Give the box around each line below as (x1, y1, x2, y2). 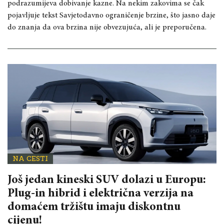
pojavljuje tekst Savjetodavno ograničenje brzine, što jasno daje (7, 11, 215, 19)
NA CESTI (12, 154, 48, 163)
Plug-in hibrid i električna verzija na (7, 187, 193, 200)
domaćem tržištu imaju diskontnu (7, 201, 180, 213)
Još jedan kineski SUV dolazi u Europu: (7, 174, 206, 186)
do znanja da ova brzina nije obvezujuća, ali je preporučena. (7, 23, 206, 31)
